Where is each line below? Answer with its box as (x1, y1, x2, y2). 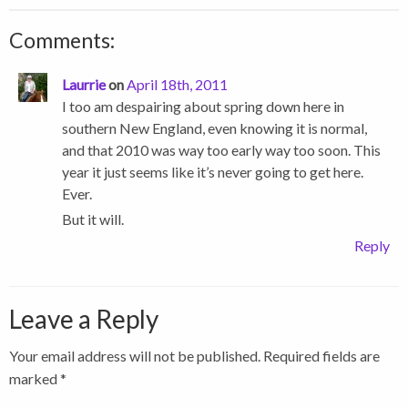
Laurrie (62, 75, 106, 93)
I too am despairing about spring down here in (62, 97, 344, 115)
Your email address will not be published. (9, 346, 260, 364)
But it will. (62, 209, 124, 228)
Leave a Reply (9, 302, 158, 334)
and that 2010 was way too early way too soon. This (62, 140, 381, 158)
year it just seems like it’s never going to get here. (62, 162, 363, 180)
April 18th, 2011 (127, 75, 228, 93)
